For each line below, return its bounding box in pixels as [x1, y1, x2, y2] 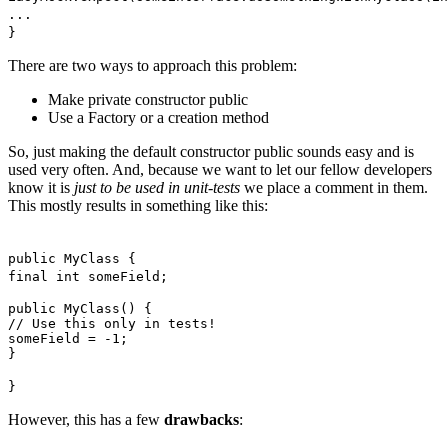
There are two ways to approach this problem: [8, 56, 297, 74]
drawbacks [164, 410, 239, 428]
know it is [8, 178, 74, 196]
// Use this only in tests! [8, 315, 216, 331]
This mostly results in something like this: [8, 196, 268, 214]
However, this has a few [8, 410, 164, 428]
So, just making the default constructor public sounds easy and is [8, 142, 414, 160]
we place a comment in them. [240, 178, 428, 196]
